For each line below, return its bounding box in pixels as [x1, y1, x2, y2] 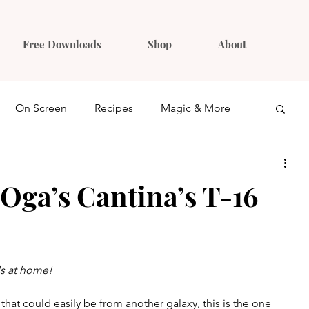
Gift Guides [50, 157, 106, 170]
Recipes [94, 101, 133, 114]
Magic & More [161, 101, 230, 114]
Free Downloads [22, 37, 101, 51]
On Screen [15, 101, 67, 114]
